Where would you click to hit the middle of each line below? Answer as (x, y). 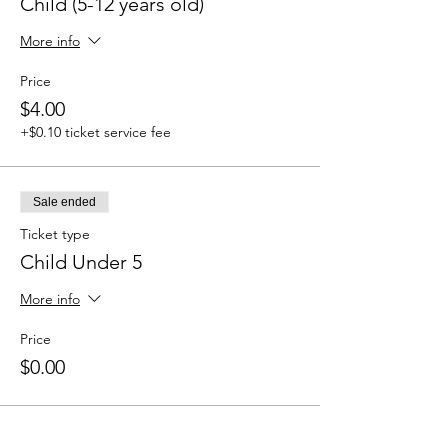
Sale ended (64, 202)
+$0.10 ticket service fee (95, 132)
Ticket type (55, 234)
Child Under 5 (81, 262)
